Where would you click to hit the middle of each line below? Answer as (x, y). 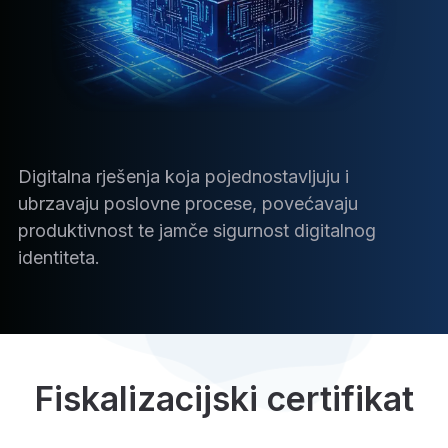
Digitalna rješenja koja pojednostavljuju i (183, 177)
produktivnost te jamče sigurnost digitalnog (197, 231)
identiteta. (59, 258)
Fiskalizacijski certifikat (224, 399)
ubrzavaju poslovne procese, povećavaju (188, 204)
